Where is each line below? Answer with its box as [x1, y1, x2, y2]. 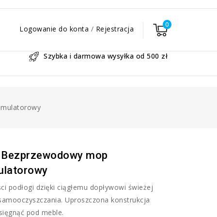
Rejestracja [95, 24, 134, 33]
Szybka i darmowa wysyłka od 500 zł [44, 51, 168, 61]
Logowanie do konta [19, 24, 91, 33]
